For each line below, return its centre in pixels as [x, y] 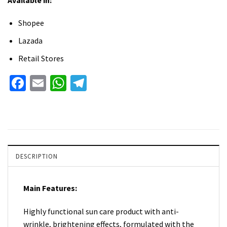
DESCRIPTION [37, 156]
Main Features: [50, 188]
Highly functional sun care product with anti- [101, 212]
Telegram [119, 83]
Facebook [58, 83]
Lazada [30, 41]
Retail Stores [41, 58]
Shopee [31, 23]
